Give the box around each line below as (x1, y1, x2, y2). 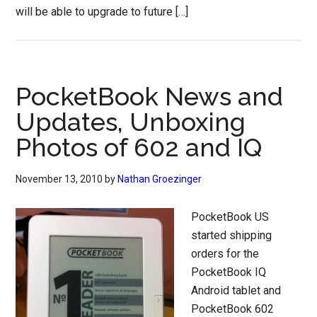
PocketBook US (191, 210, 270, 224)
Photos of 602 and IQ (16, 132, 263, 162)
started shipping (191, 229, 272, 242)
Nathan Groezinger (117, 173, 202, 185)
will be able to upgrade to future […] (16, 5, 189, 18)
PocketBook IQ (191, 265, 267, 279)
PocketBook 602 (191, 302, 275, 316)
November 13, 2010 (16, 173, 103, 185)
